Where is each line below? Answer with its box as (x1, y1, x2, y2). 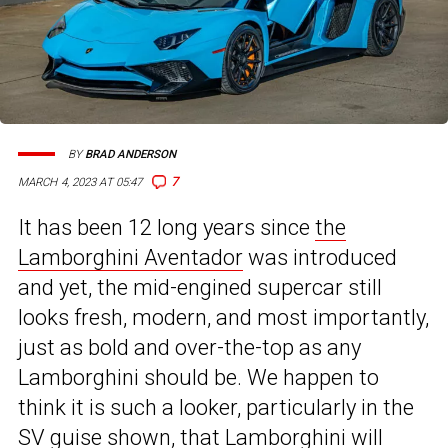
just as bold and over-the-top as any (18, 335, 361, 361)
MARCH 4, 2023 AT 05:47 (18, 175, 143, 190)
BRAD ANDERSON (85, 147, 176, 161)
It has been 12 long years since (18, 215, 315, 241)
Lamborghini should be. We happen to (18, 365, 379, 391)
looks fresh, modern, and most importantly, (18, 305, 429, 331)
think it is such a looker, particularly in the (18, 395, 414, 421)
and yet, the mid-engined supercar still (18, 275, 382, 301)
